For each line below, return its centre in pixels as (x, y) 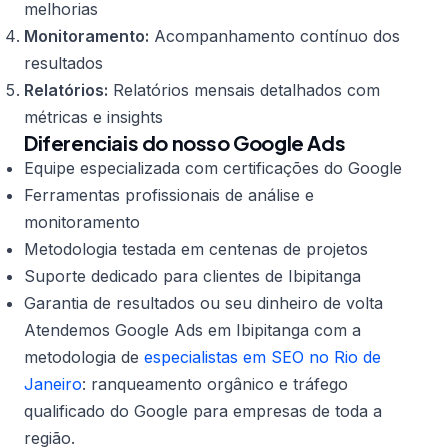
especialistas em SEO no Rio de (262, 357)
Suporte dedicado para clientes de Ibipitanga (192, 276)
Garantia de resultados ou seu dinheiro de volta (203, 303)
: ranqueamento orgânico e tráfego (215, 384)
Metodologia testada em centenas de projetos (196, 249)
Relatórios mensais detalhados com (244, 90)
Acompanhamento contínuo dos (274, 36)
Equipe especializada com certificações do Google (213, 168)
